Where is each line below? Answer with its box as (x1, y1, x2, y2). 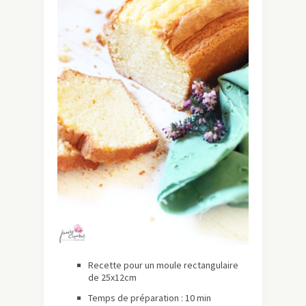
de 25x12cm (88, 271, 137, 284)
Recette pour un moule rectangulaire (88, 259, 238, 272)
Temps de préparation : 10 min (88, 292, 211, 305)
